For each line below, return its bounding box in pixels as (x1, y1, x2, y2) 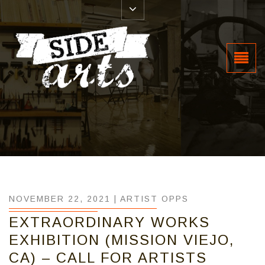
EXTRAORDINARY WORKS (9, 214, 210, 230)
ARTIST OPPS (120, 194, 189, 203)
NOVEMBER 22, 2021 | (9, 194, 120, 203)
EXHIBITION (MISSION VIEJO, (9, 232, 234, 248)
